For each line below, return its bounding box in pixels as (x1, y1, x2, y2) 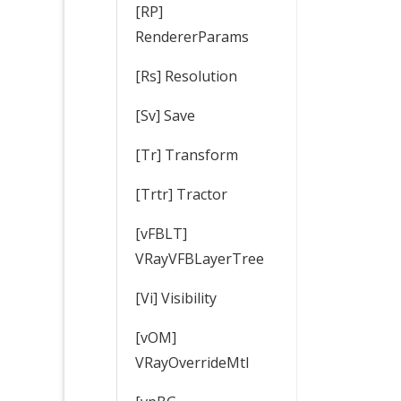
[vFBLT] (135, 223, 187, 243)
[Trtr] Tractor (135, 183, 227, 204)
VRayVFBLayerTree (135, 248, 264, 269)
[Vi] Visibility (135, 287, 217, 308)
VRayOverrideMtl (135, 352, 249, 372)
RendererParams (135, 26, 249, 47)
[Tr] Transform (135, 144, 238, 165)
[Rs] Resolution (135, 65, 237, 86)
